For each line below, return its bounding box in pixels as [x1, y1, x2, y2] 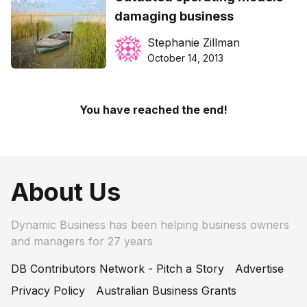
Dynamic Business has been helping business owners [11, 218, 289, 232]
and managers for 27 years [11, 234, 153, 249]
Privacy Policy [11, 284, 85, 298]
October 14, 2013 [147, 52, 223, 64]
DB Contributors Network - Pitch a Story [11, 262, 224, 276]
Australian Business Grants [96, 284, 236, 298]
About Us [11, 177, 121, 208]
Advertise [235, 262, 284, 276]
